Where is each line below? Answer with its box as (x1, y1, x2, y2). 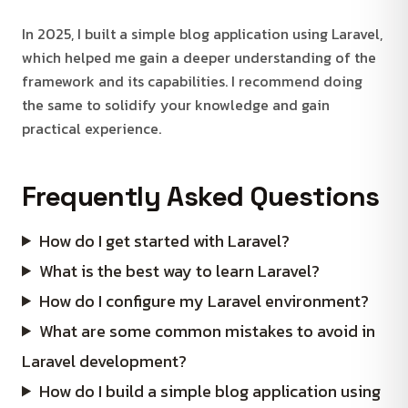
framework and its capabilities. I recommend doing (22, 69, 362, 92)
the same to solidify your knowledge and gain (22, 93, 330, 116)
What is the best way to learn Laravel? (39, 258, 321, 283)
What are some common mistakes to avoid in (39, 318, 376, 343)
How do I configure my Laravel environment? (39, 288, 370, 313)
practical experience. (22, 117, 161, 139)
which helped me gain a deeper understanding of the (22, 46, 376, 68)
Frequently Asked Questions (22, 178, 380, 214)
